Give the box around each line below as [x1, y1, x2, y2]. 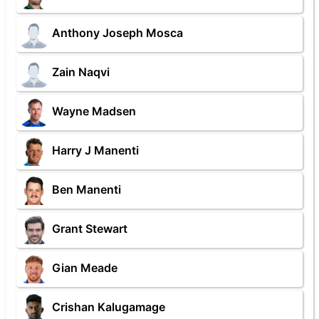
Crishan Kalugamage [52, 300, 165, 315]
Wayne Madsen [52, 104, 136, 119]
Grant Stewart [52, 221, 127, 236]
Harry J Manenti [52, 143, 139, 158]
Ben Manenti [52, 182, 121, 197]
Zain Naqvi [52, 65, 110, 80]
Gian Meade [52, 261, 117, 276]
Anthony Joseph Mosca [52, 26, 183, 41]
